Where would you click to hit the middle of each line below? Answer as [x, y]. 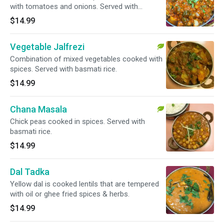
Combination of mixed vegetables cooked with [86, 59]
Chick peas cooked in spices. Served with [77, 121]
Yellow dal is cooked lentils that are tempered [84, 184]
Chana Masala [38, 109]
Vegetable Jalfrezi [47, 47]
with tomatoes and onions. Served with [74, 6]
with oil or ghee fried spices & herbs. [70, 194]
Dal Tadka [30, 172]
